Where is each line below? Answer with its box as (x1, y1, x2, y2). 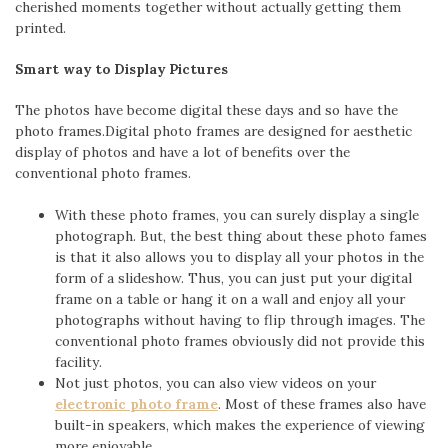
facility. (55, 352, 102, 371)
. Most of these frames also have (218, 394, 426, 413)
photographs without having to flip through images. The (55, 310, 425, 329)
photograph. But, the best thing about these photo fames (55, 226, 427, 245)
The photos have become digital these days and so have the (15, 101, 398, 120)
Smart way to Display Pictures (15, 60, 228, 79)
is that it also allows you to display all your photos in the (55, 247, 424, 266)
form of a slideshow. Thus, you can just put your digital (55, 268, 412, 287)
